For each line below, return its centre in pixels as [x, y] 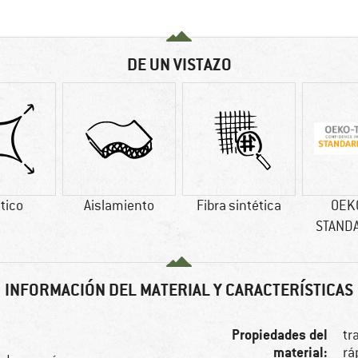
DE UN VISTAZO [179, 65]
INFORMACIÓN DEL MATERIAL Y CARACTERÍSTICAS [179, 290]
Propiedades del [280, 335]
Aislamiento [119, 206]
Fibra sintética [239, 206]
